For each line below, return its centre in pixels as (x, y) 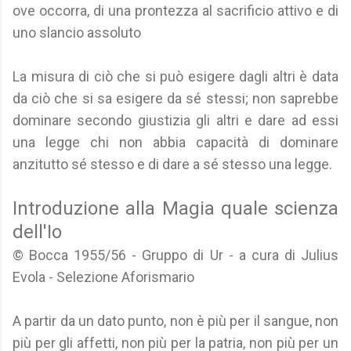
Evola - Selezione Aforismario (103, 277)
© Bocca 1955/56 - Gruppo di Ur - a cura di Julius (175, 255)
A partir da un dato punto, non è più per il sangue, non (175, 321)
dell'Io (37, 232)
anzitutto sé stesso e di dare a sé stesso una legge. (172, 164)
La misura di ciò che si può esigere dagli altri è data (175, 76)
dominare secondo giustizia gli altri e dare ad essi (175, 120)
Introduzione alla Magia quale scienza (175, 208)
